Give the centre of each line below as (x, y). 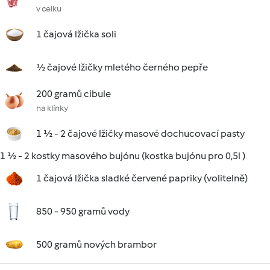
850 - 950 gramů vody (83, 211)
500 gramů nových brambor (96, 244)
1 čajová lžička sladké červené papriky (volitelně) (142, 178)
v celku (49, 9)
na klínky (52, 108)
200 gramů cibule (74, 94)
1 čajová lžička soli (76, 34)
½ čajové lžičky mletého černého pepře (122, 67)
